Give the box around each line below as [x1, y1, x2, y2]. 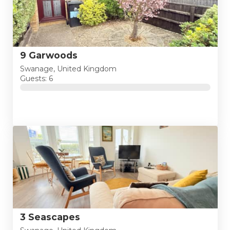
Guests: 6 [20, 74, 53, 84]
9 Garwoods [20, 49, 78, 61]
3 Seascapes [20, 211, 80, 222]
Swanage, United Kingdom [20, 64, 117, 74]
